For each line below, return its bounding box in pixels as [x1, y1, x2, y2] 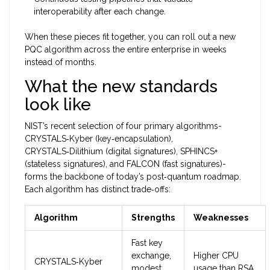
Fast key [131, 238, 163, 248]
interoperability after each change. [34, 7, 166, 17]
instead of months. [25, 57, 96, 67]
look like [25, 95, 91, 115]
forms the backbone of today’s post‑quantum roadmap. [25, 172, 241, 182]
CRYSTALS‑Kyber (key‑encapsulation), [25, 134, 173, 144]
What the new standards [25, 77, 218, 97]
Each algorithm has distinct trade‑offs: [25, 184, 171, 195]
